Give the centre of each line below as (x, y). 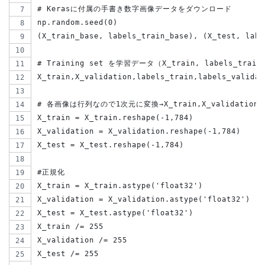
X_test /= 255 (68, 254)
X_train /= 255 (70, 227)
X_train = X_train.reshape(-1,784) (115, 118)
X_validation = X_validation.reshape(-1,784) (139, 132)
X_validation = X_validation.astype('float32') (144, 200)
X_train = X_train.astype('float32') (120, 186)
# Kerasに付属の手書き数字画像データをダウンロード (135, 9)
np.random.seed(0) (77, 23)
